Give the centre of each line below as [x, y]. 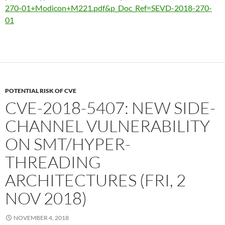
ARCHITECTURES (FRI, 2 [95, 180]
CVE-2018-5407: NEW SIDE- [110, 107]
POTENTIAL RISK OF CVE [41, 90]
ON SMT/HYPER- [68, 144]
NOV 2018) [46, 198]
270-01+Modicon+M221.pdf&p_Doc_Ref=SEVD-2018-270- [108, 8]
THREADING [53, 162]
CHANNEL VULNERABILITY [107, 126]
